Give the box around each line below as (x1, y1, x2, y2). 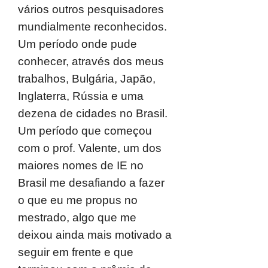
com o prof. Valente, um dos (18, 142, 162, 154)
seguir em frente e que (18, 246, 133, 258)
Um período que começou (18, 124, 152, 137)
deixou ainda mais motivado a (18, 229, 172, 241)
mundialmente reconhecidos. (18, 20, 167, 33)
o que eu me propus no (18, 194, 138, 206)
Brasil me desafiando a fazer (18, 176, 165, 189)
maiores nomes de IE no (18, 159, 144, 172)
